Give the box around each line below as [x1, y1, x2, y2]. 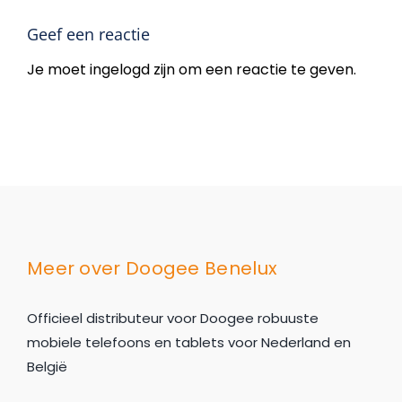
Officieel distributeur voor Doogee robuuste [26, 308, 319, 328]
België [26, 356, 67, 376]
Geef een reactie [27, 22, 150, 45]
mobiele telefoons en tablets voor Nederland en [26, 332, 351, 352]
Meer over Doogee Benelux [26, 255, 278, 281]
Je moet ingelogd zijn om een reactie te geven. [27, 58, 356, 80]
